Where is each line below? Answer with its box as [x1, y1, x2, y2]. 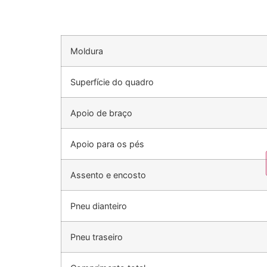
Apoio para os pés [70, 139, 144, 150]
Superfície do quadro [70, 77, 154, 88]
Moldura [70, 46, 103, 57]
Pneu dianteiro [70, 201, 127, 212]
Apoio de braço [70, 108, 132, 119]
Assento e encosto [70, 170, 146, 181]
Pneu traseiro [70, 232, 123, 243]
